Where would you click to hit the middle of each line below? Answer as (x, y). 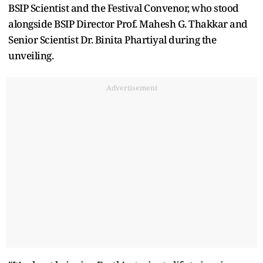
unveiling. (31, 56)
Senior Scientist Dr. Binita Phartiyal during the (112, 40)
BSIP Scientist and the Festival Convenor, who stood (124, 8)
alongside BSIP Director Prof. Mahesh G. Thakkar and (128, 24)
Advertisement (131, 88)
